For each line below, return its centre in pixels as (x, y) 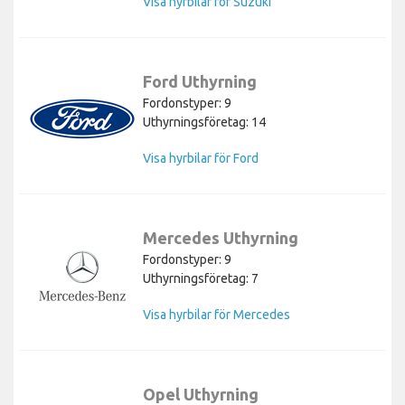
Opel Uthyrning (201, 394)
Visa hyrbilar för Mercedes (217, 314)
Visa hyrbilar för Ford (201, 158)
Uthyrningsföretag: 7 (201, 278)
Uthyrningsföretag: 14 (204, 122)
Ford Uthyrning (200, 81)
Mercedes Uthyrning (221, 237)
